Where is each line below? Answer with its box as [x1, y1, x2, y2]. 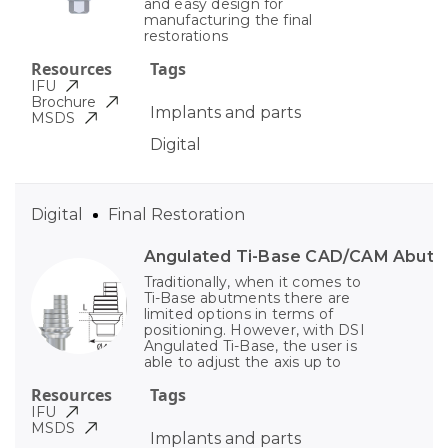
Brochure [31, 93, 96, 112]
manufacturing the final [143, 11, 313, 30]
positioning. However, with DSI [143, 321, 365, 340]
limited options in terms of [143, 305, 334, 324]
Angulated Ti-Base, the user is [143, 337, 357, 356]
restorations [143, 27, 229, 46]
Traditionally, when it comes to [143, 273, 362, 292]
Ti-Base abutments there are [143, 289, 351, 308]
